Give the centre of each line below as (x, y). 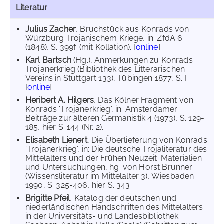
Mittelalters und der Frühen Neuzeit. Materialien (114, 158)
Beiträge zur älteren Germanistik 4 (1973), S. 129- (115, 118)
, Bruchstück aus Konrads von (133, 29)
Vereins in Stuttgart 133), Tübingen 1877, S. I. (107, 78)
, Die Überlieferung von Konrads (147, 140)
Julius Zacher (51, 29)
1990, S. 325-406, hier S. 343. (79, 185)
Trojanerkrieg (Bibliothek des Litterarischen (105, 69)
